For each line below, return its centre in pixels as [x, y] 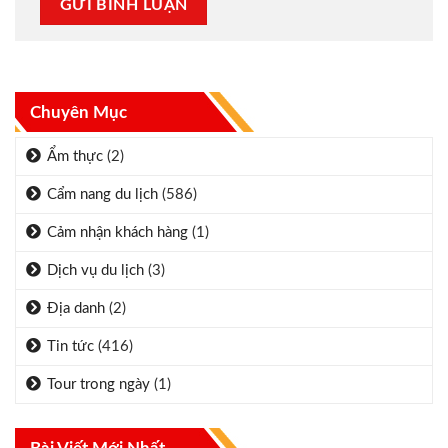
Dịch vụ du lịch [95, 270]
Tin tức [70, 346]
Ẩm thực [75, 156]
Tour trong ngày [98, 384]
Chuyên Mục [78, 112]
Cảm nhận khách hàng [117, 232]
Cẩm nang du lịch [102, 194]
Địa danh [76, 308]
